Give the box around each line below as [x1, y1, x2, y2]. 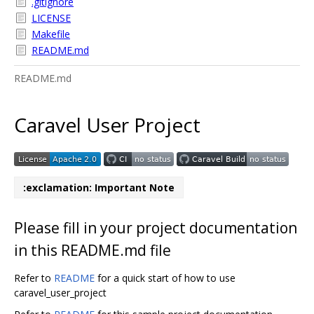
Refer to [14, 271, 54, 285]
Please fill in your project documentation [14, 217, 297, 238]
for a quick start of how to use [95, 271, 235, 285]
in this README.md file [14, 240, 171, 260]
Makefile [32, 27, 70, 41]
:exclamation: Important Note [23, 180, 175, 194]
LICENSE [32, 11, 71, 25]
